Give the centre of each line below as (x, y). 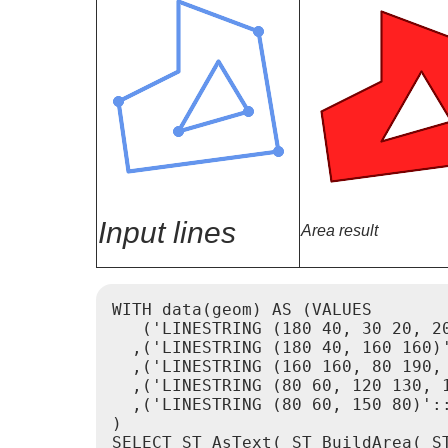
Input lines (167, 232)
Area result (339, 231)
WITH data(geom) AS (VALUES (242, 310)
